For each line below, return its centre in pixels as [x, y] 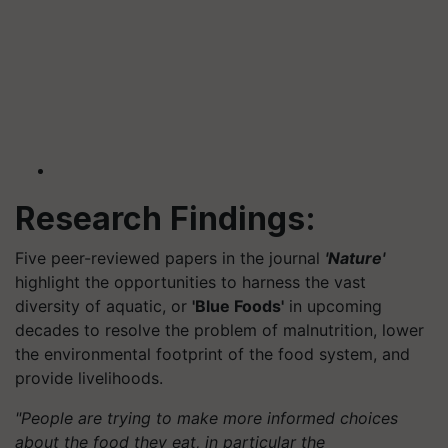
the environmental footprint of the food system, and [212, 353]
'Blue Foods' [238, 305]
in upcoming [333, 305]
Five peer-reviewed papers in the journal [170, 257]
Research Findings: [165, 218]
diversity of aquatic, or [103, 305]
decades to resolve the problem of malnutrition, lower [219, 329]
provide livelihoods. [89, 377]
